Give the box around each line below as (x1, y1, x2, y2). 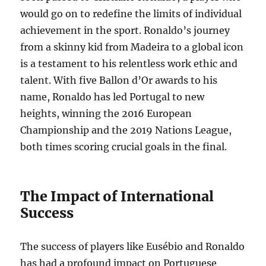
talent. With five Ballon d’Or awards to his (20, 74, 218, 87)
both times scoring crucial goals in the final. (20, 141, 227, 153)
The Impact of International (20, 188, 214, 205)
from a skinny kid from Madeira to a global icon (20, 41, 244, 53)
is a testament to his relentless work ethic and (20, 58, 238, 70)
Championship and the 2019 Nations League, (20, 124, 232, 137)
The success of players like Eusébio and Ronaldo (20, 240, 245, 253)
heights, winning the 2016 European (20, 107, 192, 120)
